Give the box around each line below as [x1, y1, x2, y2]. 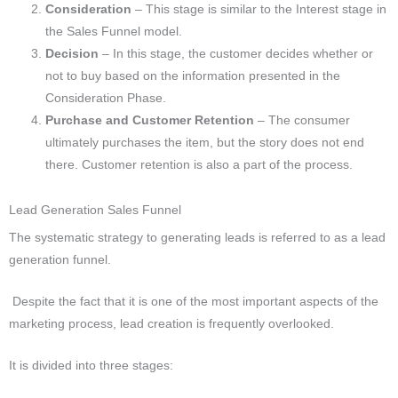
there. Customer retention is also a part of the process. [45, 157, 354, 171]
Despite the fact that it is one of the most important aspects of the [9, 295, 378, 309]
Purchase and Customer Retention [45, 113, 255, 127]
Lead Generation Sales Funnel [9, 203, 181, 218]
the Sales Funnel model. [45, 24, 183, 38]
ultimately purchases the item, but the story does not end [45, 135, 365, 149]
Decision [45, 46, 99, 60]
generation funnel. [9, 253, 111, 267]
